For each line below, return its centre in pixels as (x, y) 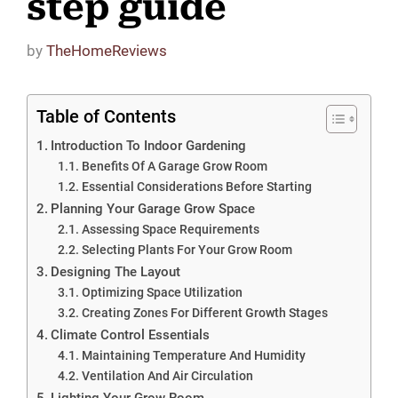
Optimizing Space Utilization (162, 292)
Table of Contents (106, 116)
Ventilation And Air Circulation (167, 375)
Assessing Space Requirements (170, 229)
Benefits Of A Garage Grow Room (174, 166)
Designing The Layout (116, 271)
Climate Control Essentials (131, 334)
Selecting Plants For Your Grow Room (187, 249)
